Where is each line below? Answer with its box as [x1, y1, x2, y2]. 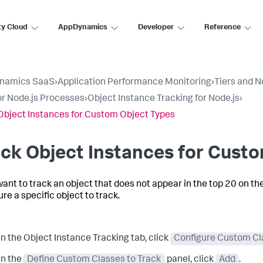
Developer [138, 23, 174, 32]
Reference [204, 23, 241, 32]
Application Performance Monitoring [58, 78, 211, 87]
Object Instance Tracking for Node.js [87, 95, 240, 104]
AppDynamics [58, 23, 107, 32]
